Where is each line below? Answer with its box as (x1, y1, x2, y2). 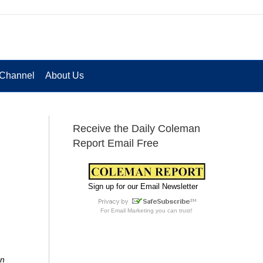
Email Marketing (111, 207, 154, 214)
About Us (45, 70, 84, 80)
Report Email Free (72, 137, 159, 149)
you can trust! (154, 207, 193, 214)
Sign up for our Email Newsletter (87, 181, 198, 191)
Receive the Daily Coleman (72, 122, 200, 134)
